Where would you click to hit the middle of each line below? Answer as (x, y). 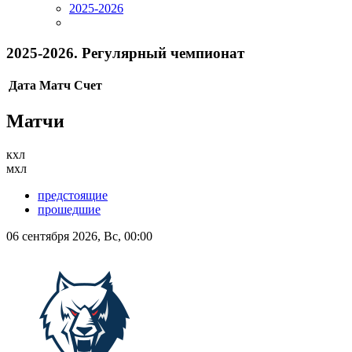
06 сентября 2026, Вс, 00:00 (79, 236)
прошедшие (69, 210)
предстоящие (73, 196)
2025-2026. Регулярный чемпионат (125, 53)
